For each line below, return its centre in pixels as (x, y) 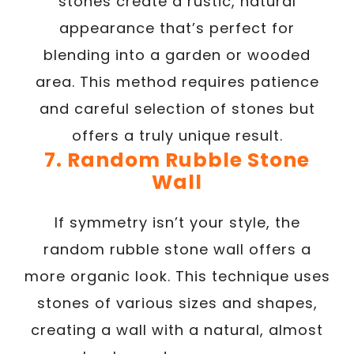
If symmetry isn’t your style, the (177, 222)
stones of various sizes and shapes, (177, 303)
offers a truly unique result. (177, 135)
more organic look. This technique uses (177, 276)
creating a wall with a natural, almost (177, 330)
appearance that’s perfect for (177, 28)
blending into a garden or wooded (177, 55)
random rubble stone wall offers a (177, 249)
